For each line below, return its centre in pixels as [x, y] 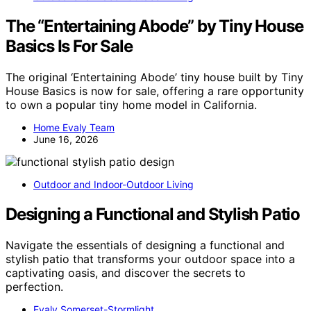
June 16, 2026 [66, 140]
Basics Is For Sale [69, 47]
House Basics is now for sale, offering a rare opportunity [155, 91]
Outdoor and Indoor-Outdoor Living [114, 185]
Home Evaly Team [74, 128]
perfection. [34, 286]
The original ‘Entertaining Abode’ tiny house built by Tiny [154, 77]
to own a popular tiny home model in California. [131, 105]
